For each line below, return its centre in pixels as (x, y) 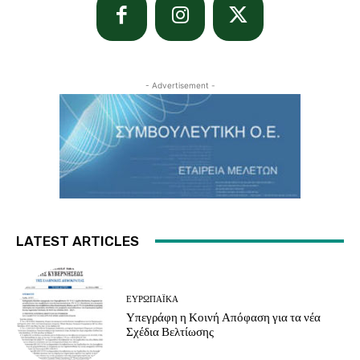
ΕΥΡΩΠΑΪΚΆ (153, 299)
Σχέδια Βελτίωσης (170, 331)
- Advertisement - (180, 85)
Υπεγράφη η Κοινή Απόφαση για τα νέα (224, 317)
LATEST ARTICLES (78, 241)
